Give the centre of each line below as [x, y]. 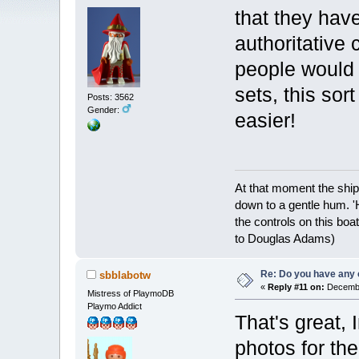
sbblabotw [125, 276]
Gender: [105, 109]
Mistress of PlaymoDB [131, 293]
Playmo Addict [115, 306]
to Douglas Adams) [285, 238]
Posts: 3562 [111, 97]
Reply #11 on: [296, 286]
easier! [266, 121]
